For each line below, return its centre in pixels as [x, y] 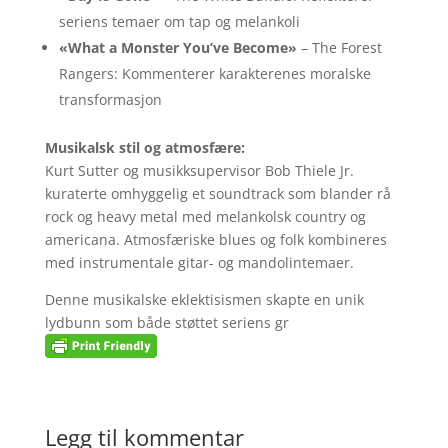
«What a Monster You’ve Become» [177, 47]
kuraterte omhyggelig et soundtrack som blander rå [217, 193]
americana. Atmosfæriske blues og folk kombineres [215, 239]
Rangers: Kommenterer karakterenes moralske [214, 73]
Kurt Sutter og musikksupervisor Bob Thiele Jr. [199, 170]
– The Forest [339, 47]
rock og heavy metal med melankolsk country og [205, 216]
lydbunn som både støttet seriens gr [166, 322]
